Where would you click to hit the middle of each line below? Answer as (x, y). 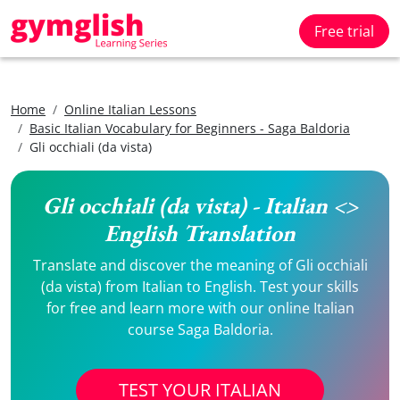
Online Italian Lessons (130, 109)
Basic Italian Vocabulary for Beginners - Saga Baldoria (190, 128)
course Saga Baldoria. (200, 329)
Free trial (344, 31)
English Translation (200, 233)
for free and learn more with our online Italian (200, 308)
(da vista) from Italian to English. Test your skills (200, 287)
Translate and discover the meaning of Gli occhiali (200, 265)
